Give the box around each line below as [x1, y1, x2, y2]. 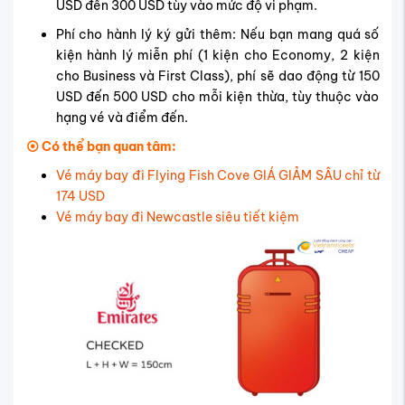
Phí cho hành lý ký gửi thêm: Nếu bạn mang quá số [55, 25, 380, 42]
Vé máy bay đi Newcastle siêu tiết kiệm [55, 208, 299, 225]
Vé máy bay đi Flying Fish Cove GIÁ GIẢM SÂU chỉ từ [55, 166, 380, 184]
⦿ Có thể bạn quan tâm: [25, 137, 176, 155]
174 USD [55, 187, 105, 204]
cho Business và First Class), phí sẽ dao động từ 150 [55, 67, 380, 84]
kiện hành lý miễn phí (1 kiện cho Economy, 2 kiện [55, 46, 380, 63]
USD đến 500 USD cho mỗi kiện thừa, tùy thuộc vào [55, 88, 380, 105]
